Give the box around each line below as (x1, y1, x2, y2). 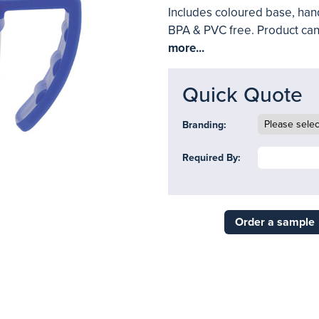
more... (168, 41, 204, 56)
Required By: (182, 152, 241, 164)
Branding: (182, 119, 226, 131)
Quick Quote (182, 82, 303, 108)
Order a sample (234, 215, 315, 229)
